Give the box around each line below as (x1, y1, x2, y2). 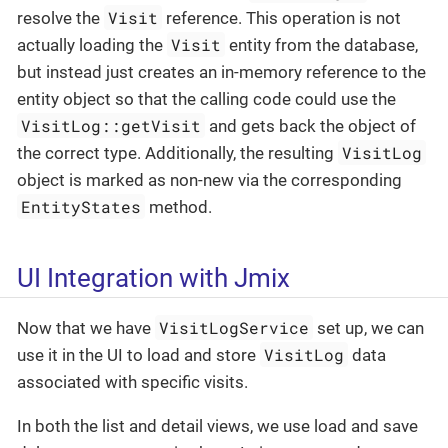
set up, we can (313, 317, 425, 338)
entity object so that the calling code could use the (17, 89, 396, 110)
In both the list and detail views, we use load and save (17, 415, 418, 436)
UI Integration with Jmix (17, 263, 290, 294)
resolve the (17, 8, 104, 29)
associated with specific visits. (17, 371, 248, 392)
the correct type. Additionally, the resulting (17, 143, 338, 164)
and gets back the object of (205, 116, 417, 137)
